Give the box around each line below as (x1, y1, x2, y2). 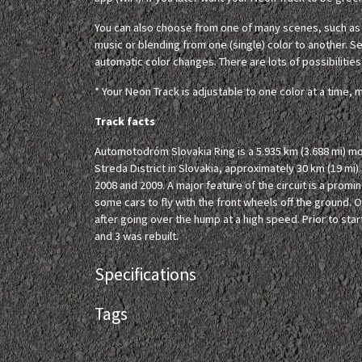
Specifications (95, 263, 196, 285)
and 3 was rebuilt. (95, 229, 179, 243)
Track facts (95, 114, 155, 128)
